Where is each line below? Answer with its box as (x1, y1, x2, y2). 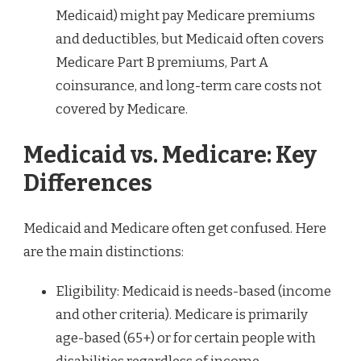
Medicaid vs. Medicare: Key (23, 141, 317, 170)
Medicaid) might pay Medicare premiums (56, 6, 315, 24)
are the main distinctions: (23, 243, 184, 260)
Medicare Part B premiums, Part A (56, 53, 268, 71)
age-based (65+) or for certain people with (56, 329, 316, 346)
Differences (23, 169, 152, 198)
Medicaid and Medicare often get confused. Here (23, 219, 326, 237)
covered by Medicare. (56, 100, 188, 118)
